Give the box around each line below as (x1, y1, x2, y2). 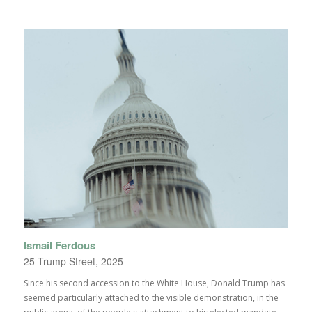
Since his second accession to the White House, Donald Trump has (23, 276, 285, 289)
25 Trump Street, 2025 (23, 253, 123, 268)
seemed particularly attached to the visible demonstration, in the (23, 291, 279, 304)
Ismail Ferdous (23, 237, 95, 253)
